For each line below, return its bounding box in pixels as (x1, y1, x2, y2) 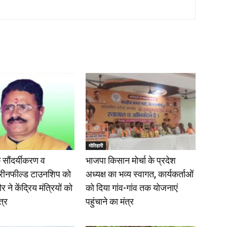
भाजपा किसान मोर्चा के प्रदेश (85, 155, 176, 166)
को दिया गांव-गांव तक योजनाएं (85, 182, 178, 193)
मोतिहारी (88, 141, 103, 149)
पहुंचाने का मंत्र (85, 196, 134, 207)
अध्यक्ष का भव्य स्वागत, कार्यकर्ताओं (85, 168, 194, 179)
